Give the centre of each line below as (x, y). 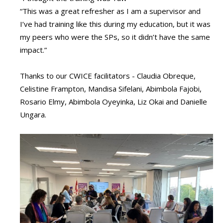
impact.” (33, 50)
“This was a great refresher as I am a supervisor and (110, 11)
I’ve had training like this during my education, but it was (115, 24)
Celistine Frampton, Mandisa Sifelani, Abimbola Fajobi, (111, 89)
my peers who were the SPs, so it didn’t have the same (115, 37)
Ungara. (33, 115)
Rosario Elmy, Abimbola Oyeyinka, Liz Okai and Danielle (113, 102)
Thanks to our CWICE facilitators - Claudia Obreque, (108, 76)
